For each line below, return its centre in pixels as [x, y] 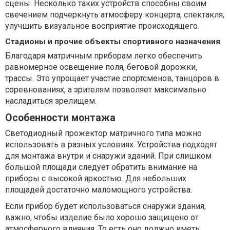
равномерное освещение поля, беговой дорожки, [101, 67]
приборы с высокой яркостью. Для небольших [96, 179]
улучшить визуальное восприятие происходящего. [102, 26]
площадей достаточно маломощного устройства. [99, 190]
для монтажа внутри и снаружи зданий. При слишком [108, 156]
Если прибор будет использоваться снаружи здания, [106, 206]
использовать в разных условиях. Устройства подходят [111, 145]
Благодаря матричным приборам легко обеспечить [104, 56]
